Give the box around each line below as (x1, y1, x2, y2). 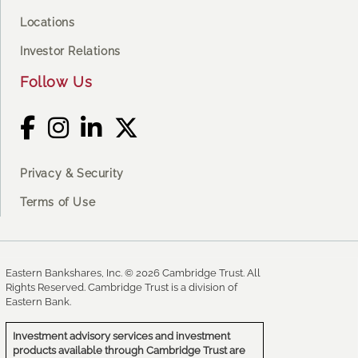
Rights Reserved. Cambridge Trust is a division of (6, 281, 237, 294)
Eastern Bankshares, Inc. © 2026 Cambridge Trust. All (6, 267, 261, 280)
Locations (20, 15, 75, 29)
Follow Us (20, 73, 93, 90)
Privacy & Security (20, 166, 124, 180)
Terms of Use (20, 196, 96, 209)
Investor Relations (20, 45, 121, 58)
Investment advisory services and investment (13, 330, 230, 343)
